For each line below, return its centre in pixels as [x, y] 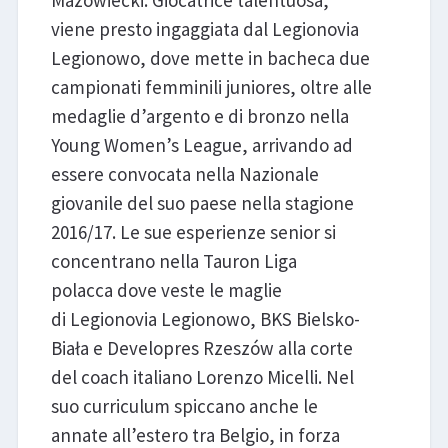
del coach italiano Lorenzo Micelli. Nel [202, 377]
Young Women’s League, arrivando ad [201, 145]
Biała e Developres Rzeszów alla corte [201, 348]
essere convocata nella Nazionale [184, 174]
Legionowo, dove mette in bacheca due [210, 58]
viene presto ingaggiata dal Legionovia [204, 29]
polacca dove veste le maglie [166, 290]
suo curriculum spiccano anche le [184, 406]
